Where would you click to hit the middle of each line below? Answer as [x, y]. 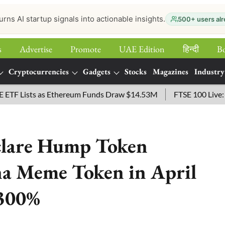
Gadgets [97, 72]
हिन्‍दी [191, 49]
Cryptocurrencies [39, 72]
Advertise [36, 49]
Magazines [171, 72]
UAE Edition [142, 49]
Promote [86, 49]
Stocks [136, 72]
